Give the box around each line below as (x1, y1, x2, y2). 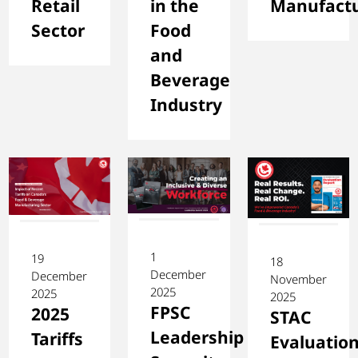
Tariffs (31, 327, 83, 350)
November (269, 270, 327, 287)
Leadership (150, 326, 245, 349)
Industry (150, 93, 223, 117)
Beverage (150, 69, 231, 92)
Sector (31, 19, 85, 42)
